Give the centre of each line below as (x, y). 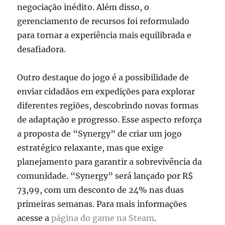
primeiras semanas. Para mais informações (102, 204)
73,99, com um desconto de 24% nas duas (101, 190)
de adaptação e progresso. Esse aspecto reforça (110, 119)
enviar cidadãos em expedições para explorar (106, 91)
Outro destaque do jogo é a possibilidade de (103, 77)
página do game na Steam (103, 218)
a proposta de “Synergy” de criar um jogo (100, 133)
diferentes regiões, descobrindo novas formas (108, 105)
